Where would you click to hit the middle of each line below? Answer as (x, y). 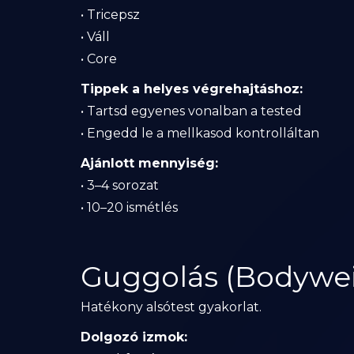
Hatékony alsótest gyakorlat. (171, 307)
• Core (99, 59)
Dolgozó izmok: (134, 337)
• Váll (95, 37)
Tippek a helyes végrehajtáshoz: (192, 89)
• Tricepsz (110, 15)
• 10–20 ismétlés (129, 207)
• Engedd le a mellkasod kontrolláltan (200, 133)
